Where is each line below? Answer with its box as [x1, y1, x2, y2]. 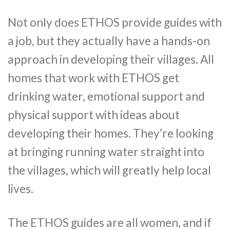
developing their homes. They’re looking [8, 126, 214, 141]
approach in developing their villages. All [8, 52, 214, 67]
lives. [8, 182, 33, 196]
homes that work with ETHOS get [8, 71, 179, 85]
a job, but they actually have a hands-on [8, 34, 210, 48]
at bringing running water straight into [8, 145, 204, 159]
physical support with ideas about [8, 108, 180, 122]
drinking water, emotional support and [8, 89, 205, 104]
